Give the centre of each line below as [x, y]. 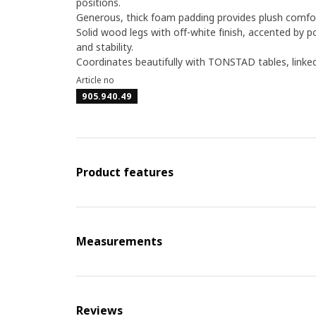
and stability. [104, 47]
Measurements [119, 241]
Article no [95, 80]
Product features [124, 172]
